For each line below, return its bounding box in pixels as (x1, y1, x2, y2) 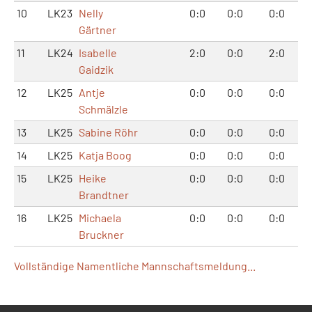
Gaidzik (79, 62, 114, 76)
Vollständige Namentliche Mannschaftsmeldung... (14, 258, 256, 272)
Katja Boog (79, 148, 132, 162)
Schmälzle (79, 102, 128, 116)
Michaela (79, 210, 121, 224)
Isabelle (79, 45, 117, 59)
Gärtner (79, 22, 116, 36)
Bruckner (79, 227, 124, 241)
